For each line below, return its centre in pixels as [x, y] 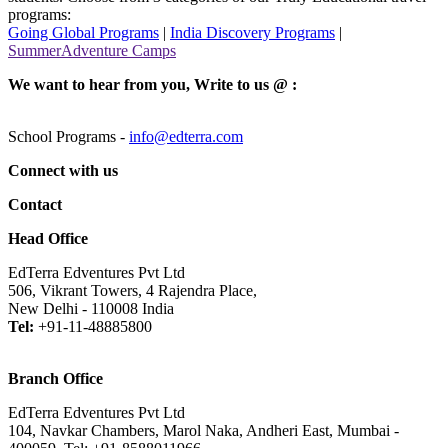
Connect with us [63, 171]
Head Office [48, 239]
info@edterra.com [186, 137]
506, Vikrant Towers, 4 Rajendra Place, [132, 291]
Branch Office [55, 379]
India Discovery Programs [252, 33]
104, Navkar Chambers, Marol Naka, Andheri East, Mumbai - [203, 431]
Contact [35, 205]
